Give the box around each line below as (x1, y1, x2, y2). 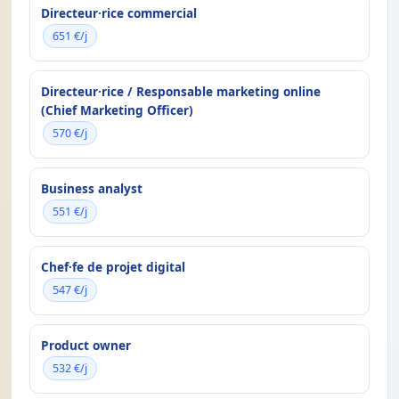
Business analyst (41, 180, 142, 197)
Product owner (41, 337, 131, 354)
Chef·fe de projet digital (41, 258, 185, 275)
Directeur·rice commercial (41, 4, 197, 21)
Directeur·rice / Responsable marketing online (41, 83, 321, 100)
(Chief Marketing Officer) (41, 102, 193, 118)
